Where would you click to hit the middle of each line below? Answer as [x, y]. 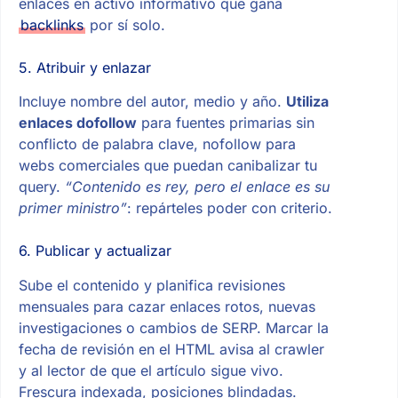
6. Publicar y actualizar [95, 251]
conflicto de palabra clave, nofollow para [157, 144]
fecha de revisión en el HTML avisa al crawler [171, 350]
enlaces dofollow [77, 123]
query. [41, 187]
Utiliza [307, 102]
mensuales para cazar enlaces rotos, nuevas [167, 307]
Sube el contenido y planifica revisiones [151, 286]
